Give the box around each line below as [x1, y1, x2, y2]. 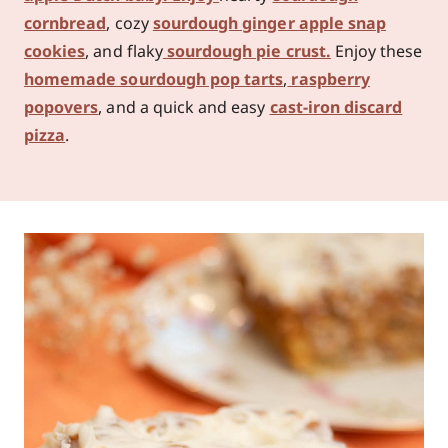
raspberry [287, 67, 370, 90]
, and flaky [85, 39, 163, 62]
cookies [24, 39, 86, 62]
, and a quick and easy [98, 95, 270, 118]
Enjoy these [330, 39, 423, 62]
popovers [24, 95, 99, 118]
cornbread [24, 11, 107, 34]
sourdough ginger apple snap [152, 11, 387, 34]
